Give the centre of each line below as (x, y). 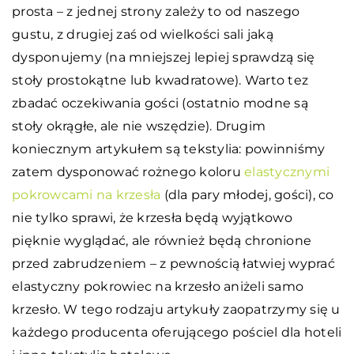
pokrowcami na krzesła (87, 195)
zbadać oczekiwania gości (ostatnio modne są (160, 104)
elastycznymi (287, 172)
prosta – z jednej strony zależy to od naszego (156, 12)
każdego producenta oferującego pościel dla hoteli (177, 333)
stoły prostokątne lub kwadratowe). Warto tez (160, 81)
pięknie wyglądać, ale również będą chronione (162, 241)
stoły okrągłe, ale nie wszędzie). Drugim (139, 126)
